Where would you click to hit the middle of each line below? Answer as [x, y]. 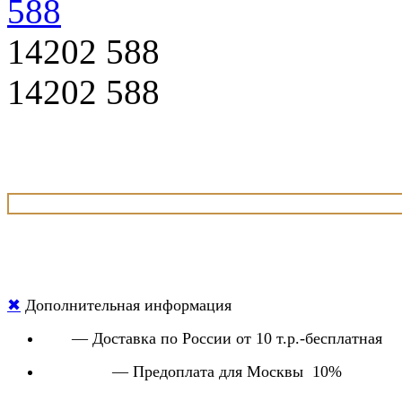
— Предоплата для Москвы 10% [227, 371]
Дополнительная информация [126, 305]
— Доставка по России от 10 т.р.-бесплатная [227, 338]
